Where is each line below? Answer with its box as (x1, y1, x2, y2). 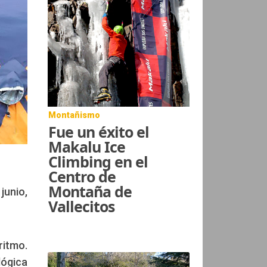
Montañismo (48, 110, 101, 120)
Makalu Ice (48, 136, 126, 157)
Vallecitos (48, 195, 115, 216)
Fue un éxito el (48, 121, 150, 142)
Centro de (48, 166, 116, 187)
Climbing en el (48, 151, 148, 172)
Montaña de (48, 181, 132, 201)
